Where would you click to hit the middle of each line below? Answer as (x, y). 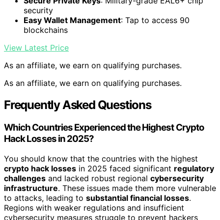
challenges (25, 178)
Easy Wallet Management (72, 20)
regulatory (194, 168)
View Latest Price (36, 48)
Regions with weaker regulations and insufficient (94, 207)
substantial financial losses (137, 198)
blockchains (46, 30)
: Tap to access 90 (155, 20)
